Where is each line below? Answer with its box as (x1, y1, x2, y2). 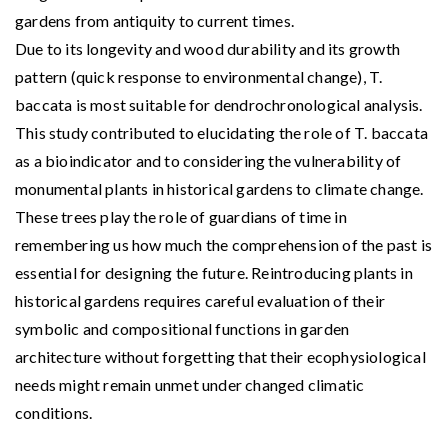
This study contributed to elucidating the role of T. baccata (15, 122, 429, 142)
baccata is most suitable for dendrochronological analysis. (15, 94, 423, 114)
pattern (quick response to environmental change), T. (15, 66, 383, 86)
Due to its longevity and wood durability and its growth (15, 38, 401, 58)
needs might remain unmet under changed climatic (15, 374, 365, 394)
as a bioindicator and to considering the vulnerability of (15, 150, 402, 170)
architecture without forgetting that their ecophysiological (15, 346, 426, 366)
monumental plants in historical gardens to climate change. (15, 178, 424, 198)
